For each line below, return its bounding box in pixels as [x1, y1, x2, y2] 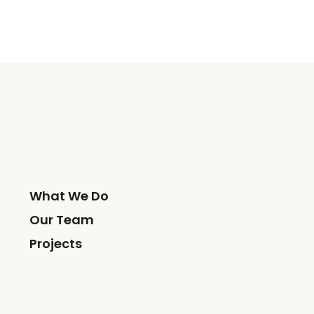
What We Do [29, 186, 109, 205]
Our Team [29, 210, 94, 228]
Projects [29, 234, 82, 252]
